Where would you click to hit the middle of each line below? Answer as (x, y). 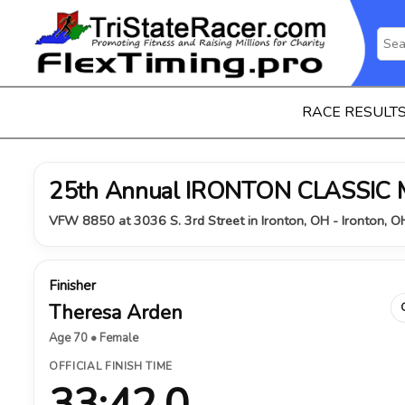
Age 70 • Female (94, 338)
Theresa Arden (116, 313)
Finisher (72, 286)
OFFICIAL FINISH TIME (111, 366)
